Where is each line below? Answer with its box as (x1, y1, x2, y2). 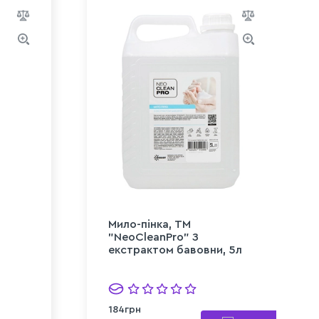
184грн (108, 304, 141, 315)
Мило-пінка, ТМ (108, 218, 191, 230)
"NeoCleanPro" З (108, 231, 199, 243)
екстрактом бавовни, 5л (108, 244, 242, 256)
